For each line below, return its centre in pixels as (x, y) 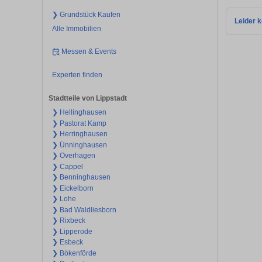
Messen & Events (89, 52)
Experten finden (77, 75)
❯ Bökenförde (74, 253)
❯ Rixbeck (68, 221)
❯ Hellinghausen (79, 113)
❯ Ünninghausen (79, 145)
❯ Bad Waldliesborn (84, 210)
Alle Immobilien (76, 28)
